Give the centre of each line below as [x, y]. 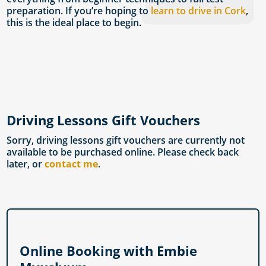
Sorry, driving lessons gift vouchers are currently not [126, 140]
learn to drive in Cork [199, 11]
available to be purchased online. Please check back [123, 152]
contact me [72, 164]
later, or [26, 164]
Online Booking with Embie [109, 251]
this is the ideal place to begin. [74, 23]
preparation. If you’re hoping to [79, 11]
